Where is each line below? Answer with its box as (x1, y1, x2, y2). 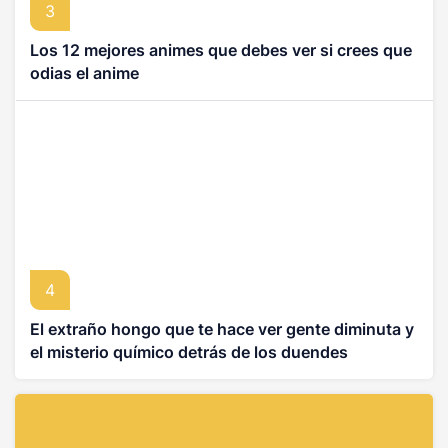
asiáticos (30, 364, 99, 385)
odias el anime (30, 62, 139, 83)
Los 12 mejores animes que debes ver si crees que (30, 39, 412, 60)
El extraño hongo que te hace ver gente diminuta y (30, 318, 414, 339)
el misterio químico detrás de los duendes (30, 341, 348, 362)
